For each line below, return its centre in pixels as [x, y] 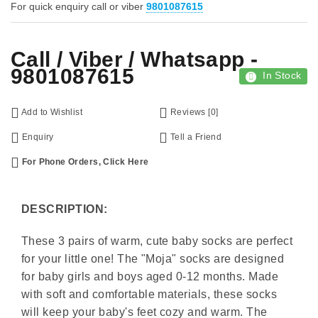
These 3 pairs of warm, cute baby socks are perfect [157, 241]
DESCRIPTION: [65, 209]
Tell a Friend [195, 137]
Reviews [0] [193, 112]
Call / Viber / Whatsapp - [135, 59]
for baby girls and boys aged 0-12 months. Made [150, 276]
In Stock [282, 75]
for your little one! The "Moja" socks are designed [153, 258]
